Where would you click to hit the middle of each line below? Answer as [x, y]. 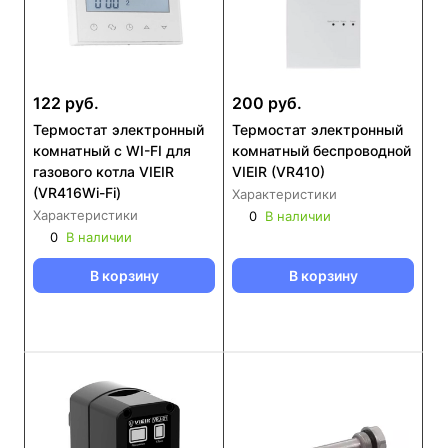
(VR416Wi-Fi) [77, 192]
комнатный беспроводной [321, 150]
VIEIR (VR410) [278, 171]
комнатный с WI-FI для [112, 150]
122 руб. [66, 103]
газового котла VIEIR [103, 171]
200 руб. [267, 103]
